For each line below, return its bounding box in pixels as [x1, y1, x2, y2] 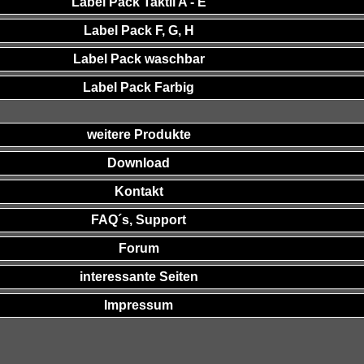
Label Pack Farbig [83, 80, 195, 94]
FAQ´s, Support [91, 213, 187, 227]
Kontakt [114, 184, 163, 198]
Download [107, 156, 171, 170]
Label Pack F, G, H [83, 24, 194, 37]
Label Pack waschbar [72, 52, 205, 66]
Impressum [104, 298, 174, 312]
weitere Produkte [86, 128, 191, 141]
